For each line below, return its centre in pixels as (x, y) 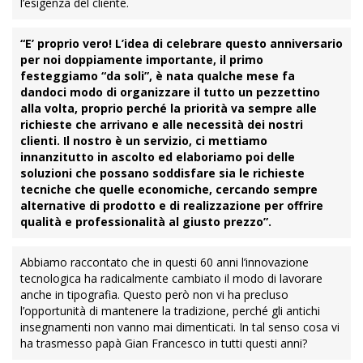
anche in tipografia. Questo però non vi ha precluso (154, 295)
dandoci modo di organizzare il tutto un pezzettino (170, 92)
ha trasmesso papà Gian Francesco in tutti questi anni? (164, 343)
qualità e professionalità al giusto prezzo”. (146, 222)
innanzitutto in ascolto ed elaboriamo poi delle (158, 157)
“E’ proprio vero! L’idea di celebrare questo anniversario (181, 43)
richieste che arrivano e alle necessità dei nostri (162, 124)
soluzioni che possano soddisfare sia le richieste (162, 173)
